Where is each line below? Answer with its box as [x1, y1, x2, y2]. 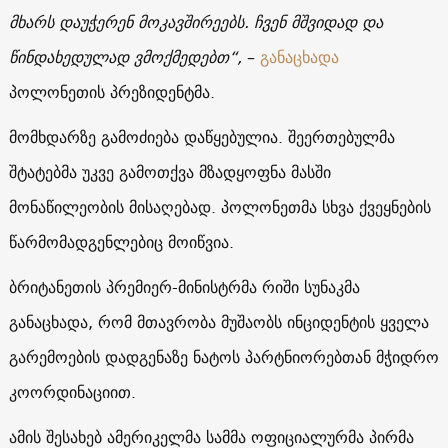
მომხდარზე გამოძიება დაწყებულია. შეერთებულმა [8, 122, 395, 151]
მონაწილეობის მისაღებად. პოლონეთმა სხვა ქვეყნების [8, 192, 431, 221]
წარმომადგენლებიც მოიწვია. [8, 227, 234, 256]
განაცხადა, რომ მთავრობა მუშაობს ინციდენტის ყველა [8, 307, 429, 336]
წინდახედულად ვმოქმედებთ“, [8, 42, 242, 71]
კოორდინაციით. [8, 377, 136, 406]
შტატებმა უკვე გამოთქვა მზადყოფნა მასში [8, 157, 331, 186]
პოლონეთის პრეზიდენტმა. [8, 77, 215, 106]
